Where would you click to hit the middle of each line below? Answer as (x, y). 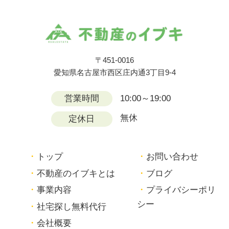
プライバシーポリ (181, 190)
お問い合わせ (173, 157)
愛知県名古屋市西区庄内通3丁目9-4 (114, 73)
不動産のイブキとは (76, 173)
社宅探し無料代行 (72, 207)
